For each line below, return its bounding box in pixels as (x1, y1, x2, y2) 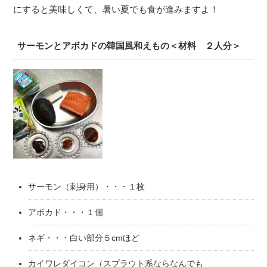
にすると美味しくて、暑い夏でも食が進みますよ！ (13, 4, 219, 15)
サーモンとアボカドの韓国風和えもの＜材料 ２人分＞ (17, 41, 241, 51)
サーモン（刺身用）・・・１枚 (28, 182, 145, 192)
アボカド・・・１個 (28, 207, 104, 218)
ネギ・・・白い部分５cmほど (28, 233, 140, 243)
